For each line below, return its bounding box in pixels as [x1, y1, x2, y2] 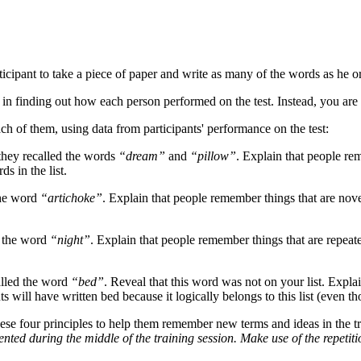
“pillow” [187, 149, 236, 164]
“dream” [118, 149, 165, 164]
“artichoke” [40, 191, 102, 205]
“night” [50, 233, 90, 247]
